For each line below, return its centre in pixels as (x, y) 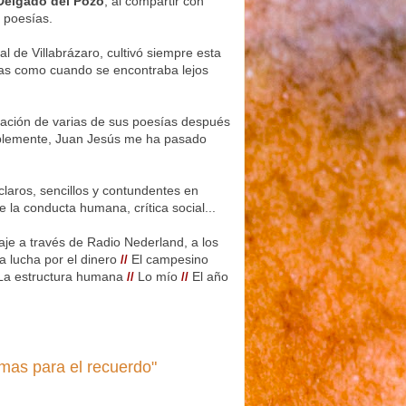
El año (208, 276)
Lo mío (156, 276)
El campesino (168, 259)
